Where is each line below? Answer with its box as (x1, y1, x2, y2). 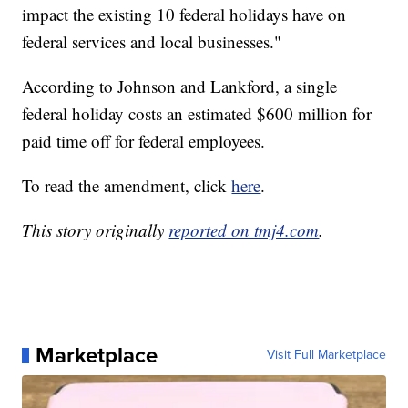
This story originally (22, 219, 169, 242)
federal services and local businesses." (22, 30, 282, 54)
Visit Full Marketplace (266, 345, 386, 365)
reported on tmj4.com (168, 219, 320, 242)
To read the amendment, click (22, 174, 232, 198)
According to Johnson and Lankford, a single (22, 75, 338, 98)
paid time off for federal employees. (22, 129, 266, 153)
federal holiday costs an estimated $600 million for (22, 102, 372, 126)
